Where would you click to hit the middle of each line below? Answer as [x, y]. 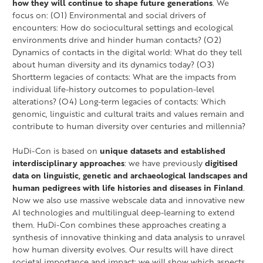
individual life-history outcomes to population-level [113, 89]
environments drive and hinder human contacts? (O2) [117, 40]
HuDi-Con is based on [56, 151]
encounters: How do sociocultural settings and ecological [123, 28]
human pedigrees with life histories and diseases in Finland [128, 188]
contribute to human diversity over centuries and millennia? [129, 126]
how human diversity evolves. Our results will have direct [123, 249]
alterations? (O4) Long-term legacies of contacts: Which [119, 102]
